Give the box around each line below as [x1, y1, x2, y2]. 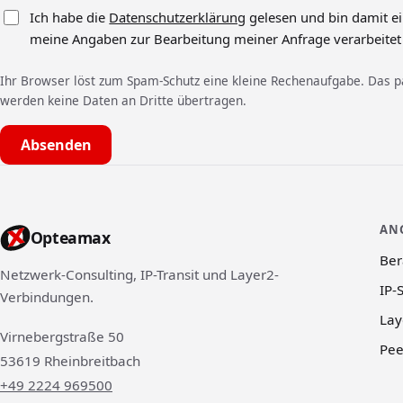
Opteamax [30, 227, 111, 249]
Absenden [20, 134, 92, 155]
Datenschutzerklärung [109, 7, 246, 26]
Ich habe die [30, 7, 110, 26]
